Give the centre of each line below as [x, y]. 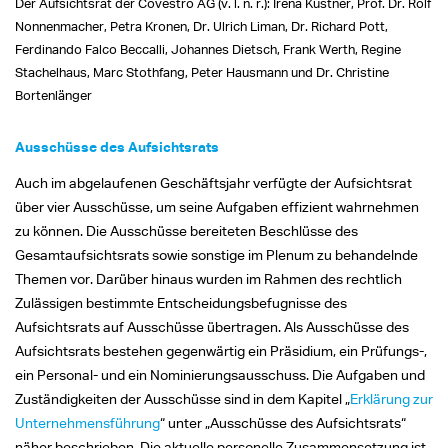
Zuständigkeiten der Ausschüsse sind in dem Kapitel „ [182, 398]
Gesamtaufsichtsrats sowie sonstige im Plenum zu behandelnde [216, 254]
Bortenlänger [53, 94]
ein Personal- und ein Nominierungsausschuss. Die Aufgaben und [220, 374]
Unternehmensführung [87, 422]
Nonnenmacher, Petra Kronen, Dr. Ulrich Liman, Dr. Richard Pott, [201, 25]
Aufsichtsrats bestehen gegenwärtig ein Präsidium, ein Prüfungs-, [221, 350]
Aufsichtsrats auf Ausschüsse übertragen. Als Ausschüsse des [212, 326]
